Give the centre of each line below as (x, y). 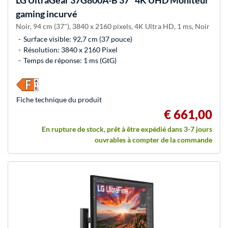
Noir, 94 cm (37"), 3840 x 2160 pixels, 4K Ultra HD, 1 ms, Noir (113, 26)
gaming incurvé (47, 13)
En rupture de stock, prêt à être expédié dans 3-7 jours (127, 129)
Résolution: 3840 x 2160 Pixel (70, 49)
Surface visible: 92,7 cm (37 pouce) (78, 39)
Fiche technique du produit (59, 99)
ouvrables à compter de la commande (153, 139)
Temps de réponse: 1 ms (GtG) (70, 60)
